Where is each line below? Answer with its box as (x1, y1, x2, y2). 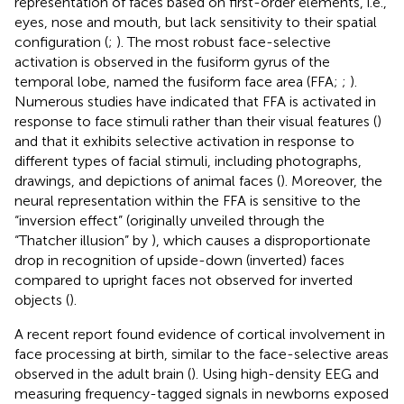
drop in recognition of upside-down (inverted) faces (14, 251, 344, 269)
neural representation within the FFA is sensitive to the (14, 191, 361, 209)
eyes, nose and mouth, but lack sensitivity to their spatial (14, 13, 377, 31)
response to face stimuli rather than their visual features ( (14, 112, 377, 130)
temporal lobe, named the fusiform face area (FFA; (14, 72, 342, 90)
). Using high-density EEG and (191, 364, 379, 382)
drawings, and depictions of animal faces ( (14, 171, 280, 189)
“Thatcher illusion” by (14, 231, 151, 249)
